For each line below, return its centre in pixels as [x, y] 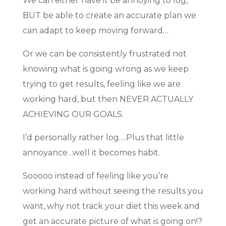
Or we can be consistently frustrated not [104, 54]
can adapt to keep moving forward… [95, 31]
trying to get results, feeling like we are [101, 84]
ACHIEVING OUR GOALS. [73, 115]
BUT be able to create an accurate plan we [109, 16]
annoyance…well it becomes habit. [91, 153]
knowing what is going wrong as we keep [105, 69]
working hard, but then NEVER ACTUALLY [108, 99]
